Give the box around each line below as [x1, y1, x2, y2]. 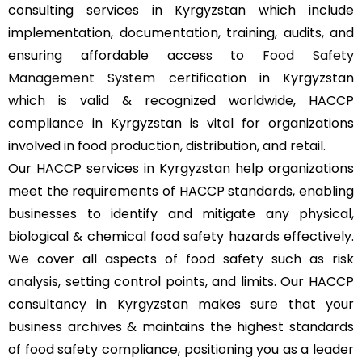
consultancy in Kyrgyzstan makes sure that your [8, 295, 354, 314]
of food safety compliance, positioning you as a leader [8, 340, 354, 359]
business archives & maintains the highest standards [8, 318, 354, 336]
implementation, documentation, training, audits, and [8, 23, 354, 42]
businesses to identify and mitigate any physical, [8, 204, 354, 223]
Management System [8, 69, 156, 87]
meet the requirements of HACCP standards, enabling [8, 182, 354, 200]
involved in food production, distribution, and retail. [8, 137, 326, 155]
